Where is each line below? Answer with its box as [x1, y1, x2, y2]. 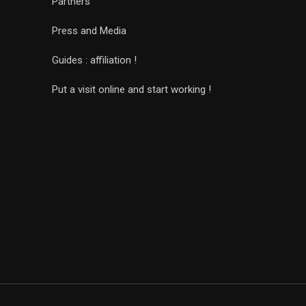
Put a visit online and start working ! [52, 83, 211, 96]
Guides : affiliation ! [52, 54, 137, 66]
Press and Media [52, 25, 126, 37]
